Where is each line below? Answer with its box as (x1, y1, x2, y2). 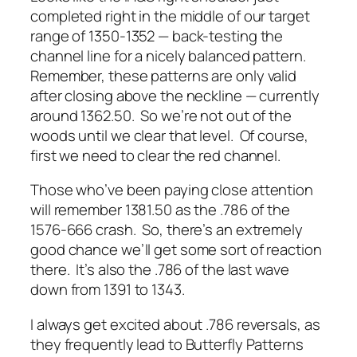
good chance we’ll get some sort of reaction (30, 239, 322, 261)
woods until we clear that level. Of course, (30, 124, 308, 146)
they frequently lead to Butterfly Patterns (30, 333, 304, 355)
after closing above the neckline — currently (30, 84, 320, 106)
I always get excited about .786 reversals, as (30, 313, 320, 335)
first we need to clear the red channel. (30, 144, 281, 166)
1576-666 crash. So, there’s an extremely (30, 219, 303, 241)
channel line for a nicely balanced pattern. (30, 45, 309, 66)
